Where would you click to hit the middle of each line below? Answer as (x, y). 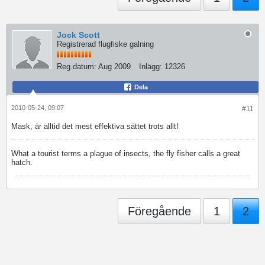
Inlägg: (151, 67)
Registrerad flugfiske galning (105, 44)
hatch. (22, 162)
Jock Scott (78, 35)
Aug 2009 (114, 67)
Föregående (159, 211)
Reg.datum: (77, 67)
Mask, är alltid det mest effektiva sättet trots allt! (96, 126)
